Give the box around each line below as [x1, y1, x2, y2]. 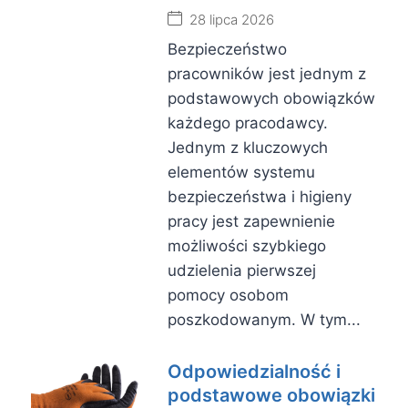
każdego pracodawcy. [168, 114, 328, 132]
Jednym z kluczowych [168, 138, 328, 157]
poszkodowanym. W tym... [168, 311, 361, 329]
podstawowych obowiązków [168, 89, 375, 107]
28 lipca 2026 [189, 11, 274, 28]
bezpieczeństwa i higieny [168, 188, 352, 206]
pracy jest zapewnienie [168, 212, 335, 230]
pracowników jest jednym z [168, 65, 366, 83]
